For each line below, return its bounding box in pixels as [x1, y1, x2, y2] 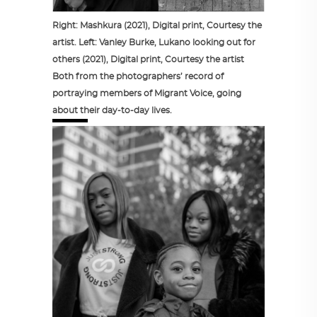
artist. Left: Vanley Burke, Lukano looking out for [52, 38, 255, 47]
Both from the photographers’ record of [52, 72, 224, 81]
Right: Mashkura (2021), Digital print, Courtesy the [52, 21, 262, 30]
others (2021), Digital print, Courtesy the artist [52, 55, 244, 64]
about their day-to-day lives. [52, 106, 172, 115]
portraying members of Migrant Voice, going [52, 89, 241, 98]
